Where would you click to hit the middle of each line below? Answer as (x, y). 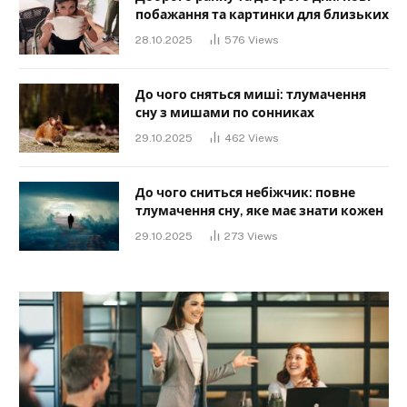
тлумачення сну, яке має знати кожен (259, 210)
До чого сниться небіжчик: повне (245, 192)
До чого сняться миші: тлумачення (251, 94)
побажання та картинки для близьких (262, 14)
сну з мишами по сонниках (225, 112)
